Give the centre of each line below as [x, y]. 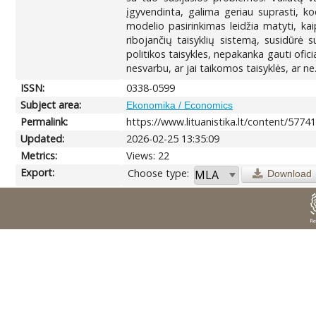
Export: [38, 172]
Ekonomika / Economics [180, 105]
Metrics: [39, 155]
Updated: [43, 138]
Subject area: [51, 104]
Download [289, 173]
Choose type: [159, 173]
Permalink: [44, 121]
